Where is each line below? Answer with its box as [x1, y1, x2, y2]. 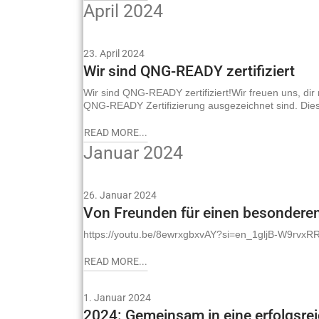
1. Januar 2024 [83, 291, 151, 303]
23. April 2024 [83, 47, 145, 59]
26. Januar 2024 [83, 189, 157, 201]
